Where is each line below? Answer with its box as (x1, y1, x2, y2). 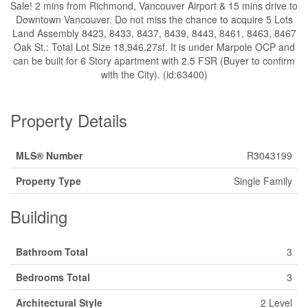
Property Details (10, 108, 127, 132)
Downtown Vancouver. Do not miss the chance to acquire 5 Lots (15, 12, 293, 26)
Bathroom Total (16, 245, 88, 258)
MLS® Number (16, 148, 82, 162)
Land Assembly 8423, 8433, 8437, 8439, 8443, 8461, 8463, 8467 (12, 26, 296, 40)
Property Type (16, 174, 81, 188)
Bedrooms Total (16, 270, 90, 284)
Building (10, 204, 67, 228)
